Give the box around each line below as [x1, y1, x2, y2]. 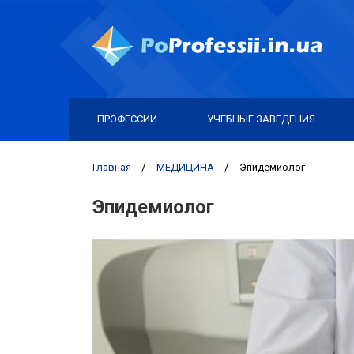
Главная [92, 161, 131, 173]
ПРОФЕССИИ [96, 113, 157, 125]
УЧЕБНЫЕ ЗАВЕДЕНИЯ [206, 113, 315, 125]
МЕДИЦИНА [156, 161, 214, 173]
